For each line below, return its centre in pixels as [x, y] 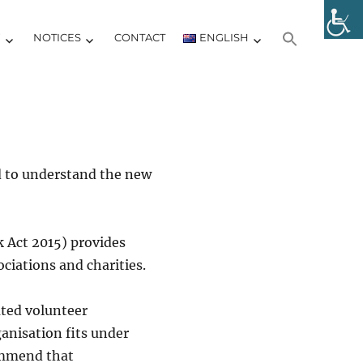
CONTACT [139, 37]
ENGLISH [224, 37]
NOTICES [57, 37]
